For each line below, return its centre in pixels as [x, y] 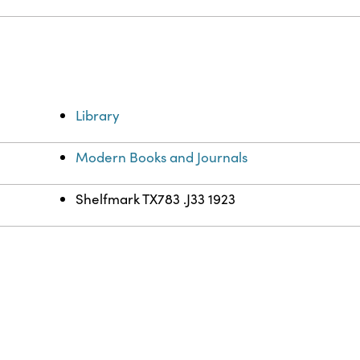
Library [98, 116]
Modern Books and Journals [162, 157]
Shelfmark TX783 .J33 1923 [156, 199]
